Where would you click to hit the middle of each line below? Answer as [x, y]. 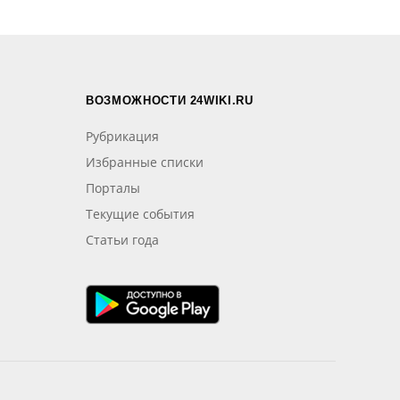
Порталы [113, 187]
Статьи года [122, 239]
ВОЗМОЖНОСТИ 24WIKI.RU [170, 100]
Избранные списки [145, 162]
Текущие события [140, 213]
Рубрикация [122, 136]
